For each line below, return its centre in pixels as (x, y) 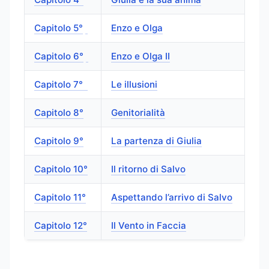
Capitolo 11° (60, 198)
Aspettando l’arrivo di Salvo (172, 198)
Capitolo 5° (59, 28)
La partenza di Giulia (156, 141)
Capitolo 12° (61, 226)
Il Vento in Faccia (149, 226)
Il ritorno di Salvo (148, 169)
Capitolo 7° (60, 85)
